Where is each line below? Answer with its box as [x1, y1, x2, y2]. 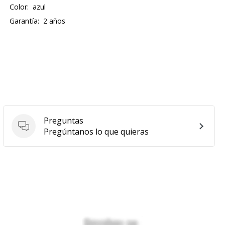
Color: [10, 2, 29, 12]
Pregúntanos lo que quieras [44, 126, 149, 137]
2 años [43, 16, 66, 26]
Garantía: [10, 16, 40, 26]
